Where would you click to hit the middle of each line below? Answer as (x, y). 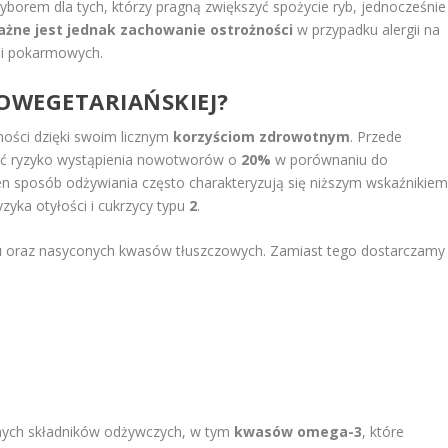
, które (383, 431)
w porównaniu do (330, 159)
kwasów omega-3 (298, 431)
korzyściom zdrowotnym (262, 136)
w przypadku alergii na (367, 30)
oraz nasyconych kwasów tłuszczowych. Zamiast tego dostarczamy (224, 250)
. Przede (376, 136)
